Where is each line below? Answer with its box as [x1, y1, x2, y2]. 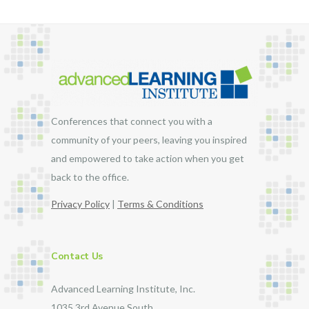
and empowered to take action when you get [51, 152, 244, 164]
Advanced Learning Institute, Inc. [51, 283, 195, 295]
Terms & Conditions [117, 198, 203, 210]
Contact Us [51, 250, 103, 263]
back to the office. [51, 171, 129, 183]
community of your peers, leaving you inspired [51, 134, 247, 146]
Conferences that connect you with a [51, 115, 212, 127]
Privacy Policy [51, 198, 110, 210]
